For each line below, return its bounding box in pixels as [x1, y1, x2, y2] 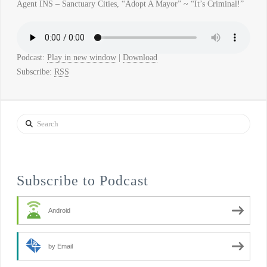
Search [15, 115, 39, 125]
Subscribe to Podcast [16, 173, 148, 189]
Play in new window [46, 52, 116, 62]
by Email [48, 243, 73, 250]
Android [48, 207, 70, 215]
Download [122, 52, 157, 62]
